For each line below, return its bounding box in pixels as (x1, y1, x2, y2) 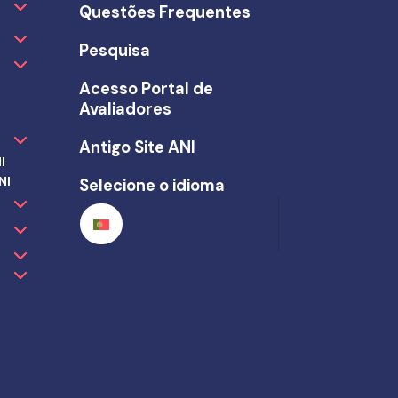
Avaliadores (79, 99, 172, 121)
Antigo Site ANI (79, 137, 196, 159)
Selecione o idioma (79, 175, 226, 197)
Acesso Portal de (79, 78, 214, 100)
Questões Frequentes (79, 2, 251, 24)
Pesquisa (79, 40, 151, 62)
